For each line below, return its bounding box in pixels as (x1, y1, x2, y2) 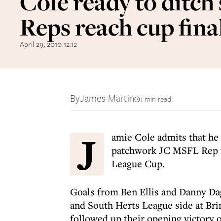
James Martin (80, 91, 134, 105)
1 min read (140, 93, 171, 104)
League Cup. (111, 157, 165, 170)
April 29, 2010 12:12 (20, 38, 77, 49)
